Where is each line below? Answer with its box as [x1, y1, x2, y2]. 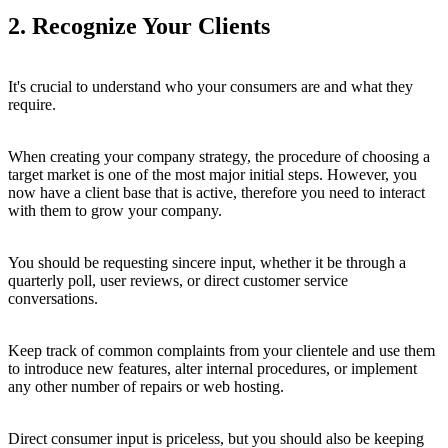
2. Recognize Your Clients [8, 13, 270, 40]
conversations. [8, 290, 98, 308]
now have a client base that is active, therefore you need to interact [8, 184, 425, 202]
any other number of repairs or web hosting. [8, 378, 284, 396]
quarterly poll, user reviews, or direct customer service [8, 272, 348, 290]
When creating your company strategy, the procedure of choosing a [8, 148, 430, 166]
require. [8, 96, 56, 114]
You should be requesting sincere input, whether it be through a [8, 254, 406, 272]
